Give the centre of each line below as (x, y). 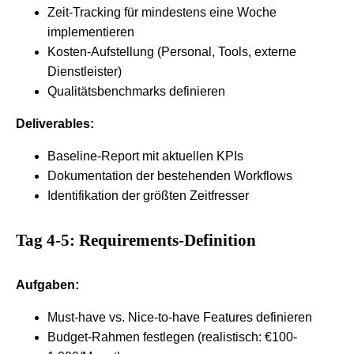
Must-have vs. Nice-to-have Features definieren (180, 318)
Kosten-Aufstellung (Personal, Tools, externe (172, 52)
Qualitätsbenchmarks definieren (136, 92)
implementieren (91, 32)
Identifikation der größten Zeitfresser (148, 196)
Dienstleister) (85, 72)
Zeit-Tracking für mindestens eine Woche (162, 13)
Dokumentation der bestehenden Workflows (170, 176)
